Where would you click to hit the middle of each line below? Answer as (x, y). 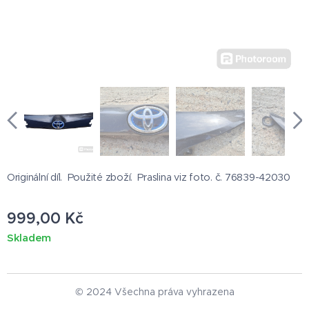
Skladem (29, 238)
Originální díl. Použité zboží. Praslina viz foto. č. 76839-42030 (149, 178)
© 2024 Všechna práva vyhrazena (154, 292)
